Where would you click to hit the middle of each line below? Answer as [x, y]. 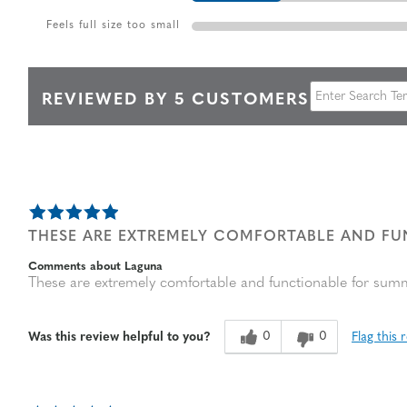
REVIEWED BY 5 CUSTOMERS [176, 100]
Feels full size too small [113, 25]
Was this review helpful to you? [119, 338]
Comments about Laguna [95, 267]
